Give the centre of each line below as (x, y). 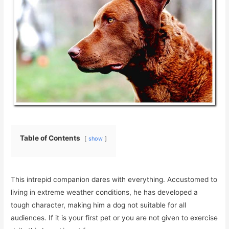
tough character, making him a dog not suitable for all (99, 205)
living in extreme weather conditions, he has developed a (105, 192)
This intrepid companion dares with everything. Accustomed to (114, 180)
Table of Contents (50, 138)
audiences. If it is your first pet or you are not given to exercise (114, 218)
